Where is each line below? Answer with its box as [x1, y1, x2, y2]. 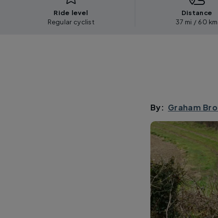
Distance [181, 9, 213, 17]
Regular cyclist [47, 18, 95, 26]
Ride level [54, 9, 89, 17]
